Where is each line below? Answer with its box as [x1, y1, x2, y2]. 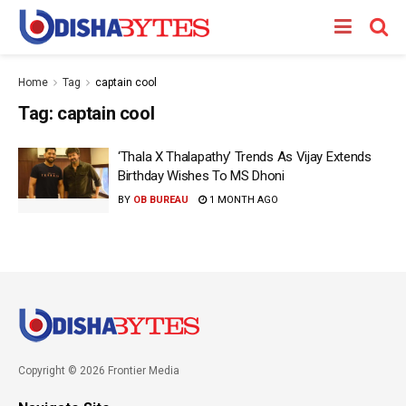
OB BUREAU [133, 194, 188, 206]
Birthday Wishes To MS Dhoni [118, 168, 285, 184]
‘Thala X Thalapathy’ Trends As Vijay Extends [118, 149, 372, 165]
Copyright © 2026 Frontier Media [18, 363, 179, 377]
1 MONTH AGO [207, 194, 278, 206]
